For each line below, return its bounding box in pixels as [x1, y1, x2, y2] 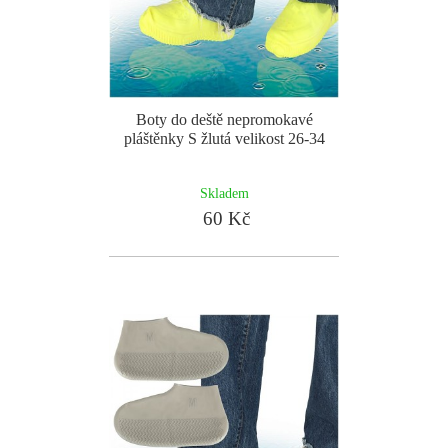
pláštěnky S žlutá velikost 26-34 [123, 130, 325, 147]
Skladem [199, 185, 249, 201]
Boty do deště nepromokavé [135, 111, 313, 128]
